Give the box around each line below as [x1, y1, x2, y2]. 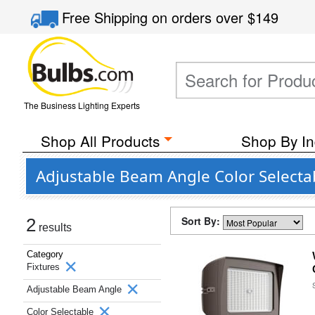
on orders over [152, 7, 248, 27]
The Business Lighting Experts [23, 99, 140, 111]
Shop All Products [40, 130, 160, 151]
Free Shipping [62, 7, 153, 27]
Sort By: [181, 214, 223, 228]
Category [27, 249, 63, 259]
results [36, 221, 72, 233]
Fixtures [27, 262, 63, 272]
